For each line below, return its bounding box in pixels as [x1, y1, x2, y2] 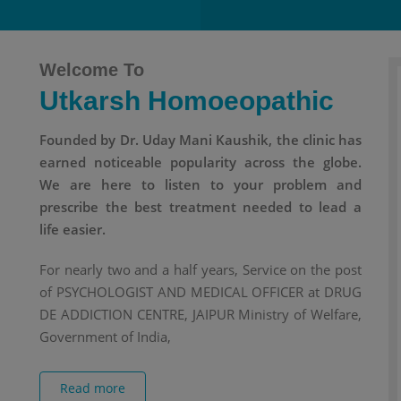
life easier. [39, 220, 106, 239]
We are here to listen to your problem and [39, 175, 362, 194]
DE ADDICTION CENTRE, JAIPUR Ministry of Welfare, [39, 305, 362, 324]
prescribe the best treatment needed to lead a [39, 198, 362, 217]
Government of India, [39, 328, 171, 346]
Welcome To [39, 60, 144, 81]
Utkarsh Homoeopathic [39, 86, 334, 116]
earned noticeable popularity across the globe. [39, 153, 362, 172]
